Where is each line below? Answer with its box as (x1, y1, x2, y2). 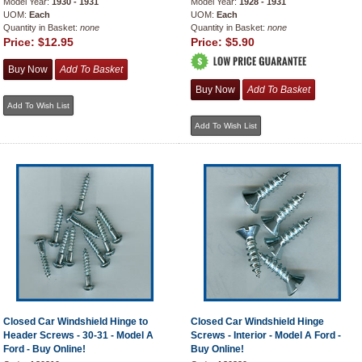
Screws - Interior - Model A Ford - (191, 330, 341, 341)
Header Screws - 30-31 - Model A (3, 330, 154, 341)
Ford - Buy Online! (3, 343, 86, 355)
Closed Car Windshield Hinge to (3, 316, 148, 327)
